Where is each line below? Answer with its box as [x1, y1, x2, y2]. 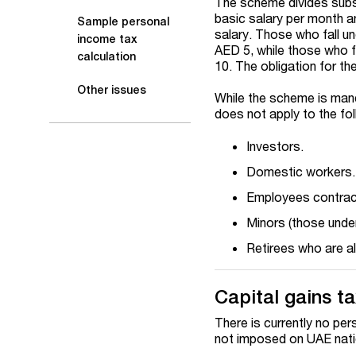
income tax [77, 33, 137, 45]
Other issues [77, 83, 146, 96]
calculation [77, 50, 136, 63]
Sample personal [77, 15, 169, 28]
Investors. [246, 138, 304, 153]
